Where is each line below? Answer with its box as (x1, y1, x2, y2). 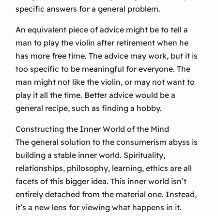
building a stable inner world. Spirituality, (15, 150, 165, 160)
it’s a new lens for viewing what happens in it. (15, 202, 182, 213)
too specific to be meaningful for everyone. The (15, 64, 190, 74)
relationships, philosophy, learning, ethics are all (15, 163, 192, 173)
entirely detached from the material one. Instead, (15, 189, 197, 200)
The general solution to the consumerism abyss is (15, 137, 198, 147)
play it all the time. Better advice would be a (15, 90, 175, 100)
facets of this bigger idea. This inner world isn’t (15, 176, 186, 186)
